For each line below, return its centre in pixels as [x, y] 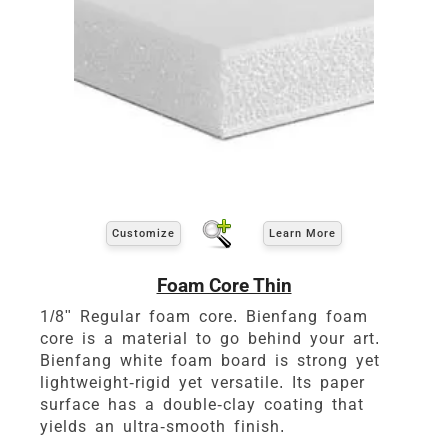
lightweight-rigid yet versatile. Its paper [202, 382]
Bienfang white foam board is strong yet [210, 360]
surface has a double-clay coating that [202, 404]
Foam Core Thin [224, 285]
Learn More [302, 234]
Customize [143, 234]
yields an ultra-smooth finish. [162, 426]
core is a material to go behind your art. [210, 338]
